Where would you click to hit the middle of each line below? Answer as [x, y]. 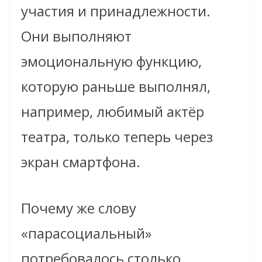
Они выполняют [76, 36]
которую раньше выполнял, [116, 86]
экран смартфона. [81, 161]
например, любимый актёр [113, 111]
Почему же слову [79, 208]
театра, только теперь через [117, 136]
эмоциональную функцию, [111, 61]
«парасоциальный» [86, 233]
